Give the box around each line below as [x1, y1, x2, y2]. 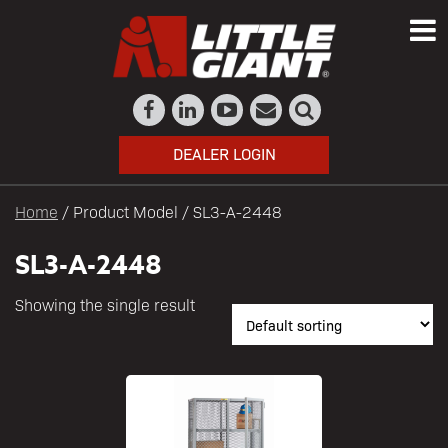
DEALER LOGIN [172, 142, 276, 164]
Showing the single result [15, 293, 195, 315]
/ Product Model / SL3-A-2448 [58, 200, 282, 222]
